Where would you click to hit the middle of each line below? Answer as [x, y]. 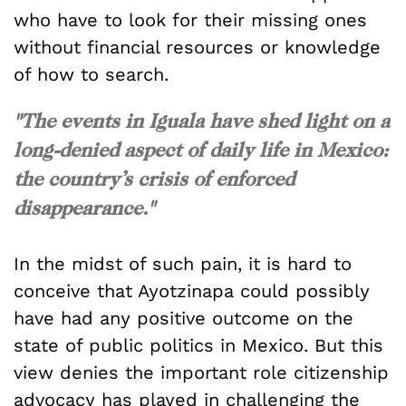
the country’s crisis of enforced [154, 178]
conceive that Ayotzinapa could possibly [192, 290]
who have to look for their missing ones [190, 19]
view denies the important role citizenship [201, 372]
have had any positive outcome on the [184, 318]
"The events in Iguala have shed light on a [202, 120]
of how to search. [91, 74]
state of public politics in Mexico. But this [198, 345]
